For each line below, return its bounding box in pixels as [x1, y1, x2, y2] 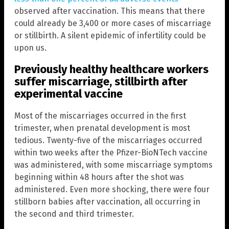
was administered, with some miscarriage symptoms [14, 159, 213, 170]
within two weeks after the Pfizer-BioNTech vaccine [14, 147, 208, 157]
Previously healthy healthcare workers [14, 62, 209, 77]
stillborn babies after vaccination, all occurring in [14, 196, 200, 207]
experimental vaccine [14, 87, 123, 101]
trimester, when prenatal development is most [14, 123, 190, 133]
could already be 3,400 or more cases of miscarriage [14, 18, 211, 29]
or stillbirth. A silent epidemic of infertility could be [14, 31, 206, 41]
